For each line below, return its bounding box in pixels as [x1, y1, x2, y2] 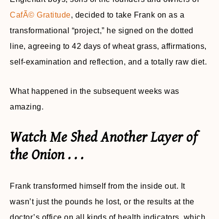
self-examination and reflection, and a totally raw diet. [10, 58, 207, 66]
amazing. [10, 103, 44, 111]
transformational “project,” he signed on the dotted [10, 26, 194, 35]
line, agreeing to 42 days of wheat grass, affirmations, [10, 42, 207, 51]
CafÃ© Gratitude [10, 11, 71, 20]
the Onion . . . [10, 147, 84, 164]
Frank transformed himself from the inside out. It [10, 182, 185, 191]
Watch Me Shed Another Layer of [10, 129, 197, 146]
